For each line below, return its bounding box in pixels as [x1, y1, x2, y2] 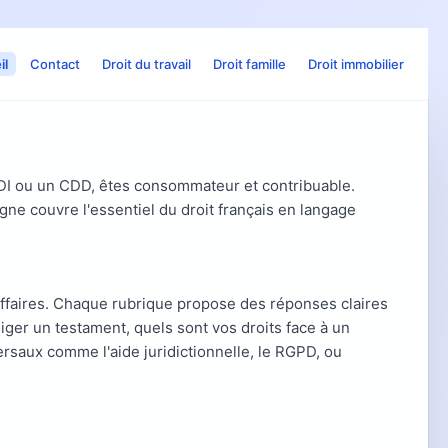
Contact [30, 56, 80, 72]
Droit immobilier [308, 56, 404, 72]
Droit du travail [102, 56, 191, 72]
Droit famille [213, 56, 286, 72]
